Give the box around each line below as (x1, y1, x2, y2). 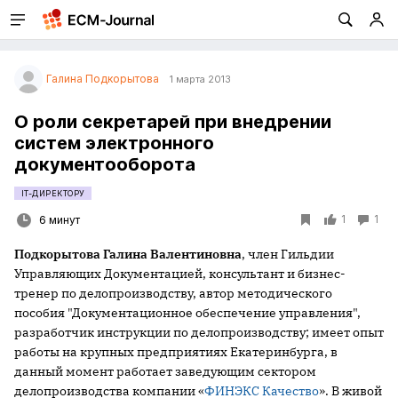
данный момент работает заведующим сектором (14, 363, 316, 379)
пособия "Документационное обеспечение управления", (14, 305, 361, 321)
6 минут (39, 213, 80, 227)
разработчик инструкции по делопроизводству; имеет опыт (14, 324, 384, 340)
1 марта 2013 (170, 73, 231, 85)
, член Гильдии (242, 246, 334, 262)
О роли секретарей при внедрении (14, 111, 331, 132)
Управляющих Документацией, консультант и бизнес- (14, 266, 346, 282)
